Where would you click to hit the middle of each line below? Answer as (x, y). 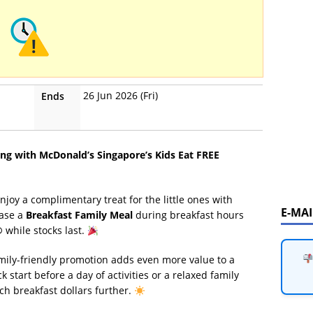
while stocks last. (45, 231)
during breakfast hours (188, 215)
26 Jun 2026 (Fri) (121, 96)
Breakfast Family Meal (79, 215)
